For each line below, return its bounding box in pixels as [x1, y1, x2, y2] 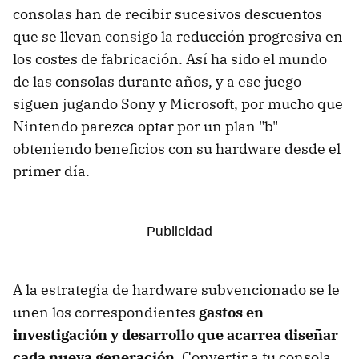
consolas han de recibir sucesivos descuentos [13, 4, 322, 23]
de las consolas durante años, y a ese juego [13, 71, 301, 91]
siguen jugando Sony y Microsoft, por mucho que [13, 94, 343, 113]
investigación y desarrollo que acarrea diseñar [13, 325, 338, 344]
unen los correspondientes [13, 302, 199, 321]
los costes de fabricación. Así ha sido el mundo [13, 49, 327, 68]
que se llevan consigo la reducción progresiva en [13, 26, 343, 46]
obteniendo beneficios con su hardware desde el [13, 139, 341, 158]
